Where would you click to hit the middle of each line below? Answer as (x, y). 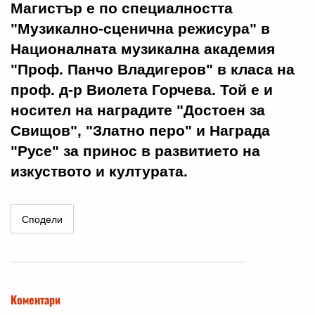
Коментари (36, 300)
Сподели (42, 220)
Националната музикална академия (143, 49)
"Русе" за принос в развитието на (135, 151)
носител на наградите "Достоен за (138, 110)
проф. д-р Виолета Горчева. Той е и (142, 90)
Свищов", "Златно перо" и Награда (140, 131)
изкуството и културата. (99, 172)
